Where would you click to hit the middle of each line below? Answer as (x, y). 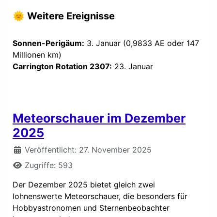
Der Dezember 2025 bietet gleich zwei (84, 184)
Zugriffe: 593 (49, 165)
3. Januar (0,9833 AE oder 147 (142, 43)
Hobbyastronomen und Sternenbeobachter (91, 208)
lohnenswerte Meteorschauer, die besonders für (100, 196)
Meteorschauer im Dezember (99, 118)
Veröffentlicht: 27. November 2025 (88, 149)
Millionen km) (37, 54)
